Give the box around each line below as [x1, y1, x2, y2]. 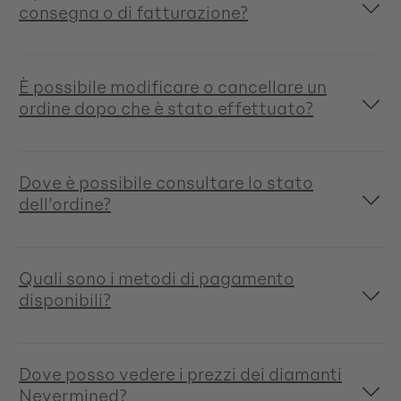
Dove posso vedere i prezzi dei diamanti [19, 363, 342, 385]
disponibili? [19, 288, 111, 311]
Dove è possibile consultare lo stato [19, 171, 313, 193]
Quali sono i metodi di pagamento [19, 267, 294, 289]
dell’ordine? [19, 192, 111, 215]
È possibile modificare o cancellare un [19, 75, 327, 98]
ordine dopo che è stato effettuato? [19, 97, 313, 119]
